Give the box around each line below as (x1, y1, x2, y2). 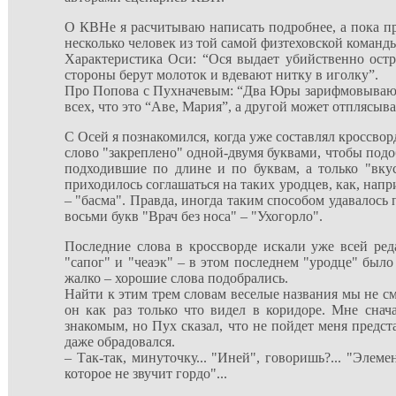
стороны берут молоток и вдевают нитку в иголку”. (65, 67, 378, 82)
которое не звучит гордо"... (65, 366, 227, 381)
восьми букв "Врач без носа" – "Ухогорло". (65, 209, 323, 224)
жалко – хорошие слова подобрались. (65, 270, 288, 286)
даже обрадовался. (65, 334, 175, 349)
